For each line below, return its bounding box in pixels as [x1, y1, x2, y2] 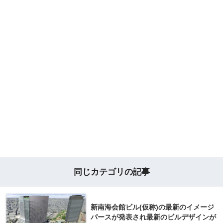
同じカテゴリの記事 [73, 166, 150, 177]
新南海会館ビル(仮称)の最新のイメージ [91, 203, 214, 211]
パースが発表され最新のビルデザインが [91, 213, 216, 221]
